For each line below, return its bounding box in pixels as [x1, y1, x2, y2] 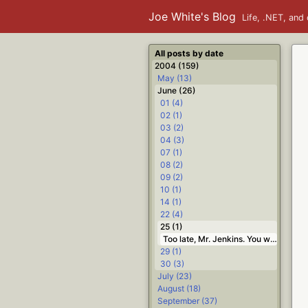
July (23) [157, 271, 192, 281]
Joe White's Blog [148, 10, 236, 23]
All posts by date [155, 48, 223, 58]
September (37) [157, 296, 217, 306]
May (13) [157, 73, 192, 83]
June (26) [157, 85, 196, 96]
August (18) [157, 283, 201, 294]
